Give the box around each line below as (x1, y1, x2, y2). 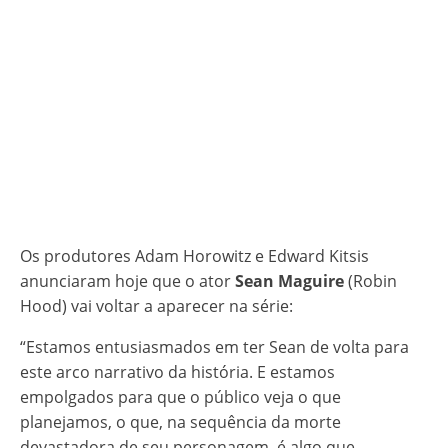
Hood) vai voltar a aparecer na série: (20, 295, 293, 318)
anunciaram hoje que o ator (20, 270, 235, 293)
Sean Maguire (235, 270, 344, 293)
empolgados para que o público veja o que (20, 386, 341, 409)
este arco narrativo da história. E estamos (20, 361, 335, 384)
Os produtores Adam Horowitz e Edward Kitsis (20, 245, 369, 268)
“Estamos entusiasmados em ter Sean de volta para (20, 336, 409, 359)
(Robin (344, 270, 397, 293)
